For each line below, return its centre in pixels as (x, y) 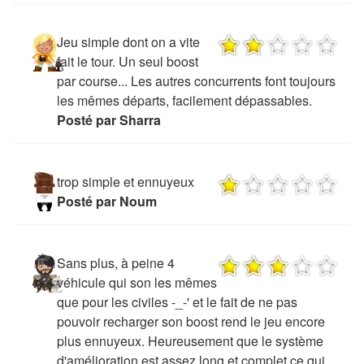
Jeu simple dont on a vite (128, 41)
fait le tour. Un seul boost (127, 61)
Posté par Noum (106, 201)
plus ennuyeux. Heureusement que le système (190, 340)
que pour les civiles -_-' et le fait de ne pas (177, 301)
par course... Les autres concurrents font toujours (196, 80)
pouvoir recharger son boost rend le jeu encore (191, 321)
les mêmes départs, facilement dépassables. (184, 100)
